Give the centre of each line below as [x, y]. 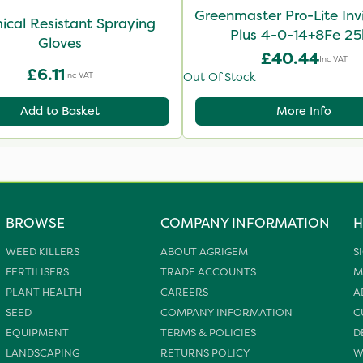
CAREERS [184, 292]
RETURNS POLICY [205, 352]
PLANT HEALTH [44, 292]
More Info [304, 111]
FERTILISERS [38, 271]
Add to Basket [60, 111]
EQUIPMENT [38, 332]
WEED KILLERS [43, 251]
